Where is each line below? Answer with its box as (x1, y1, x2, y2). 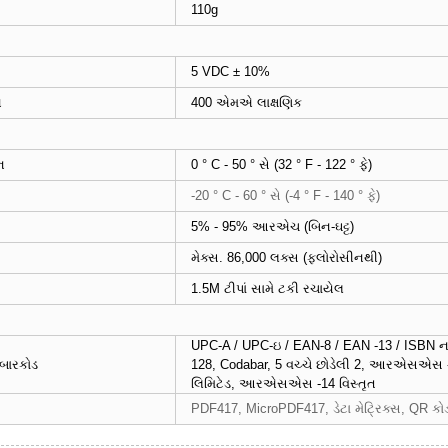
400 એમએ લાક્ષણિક (191, 95, 302, 111)
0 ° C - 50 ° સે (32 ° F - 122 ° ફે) (191, 157, 372, 173)
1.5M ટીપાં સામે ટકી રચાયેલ (191, 281, 344, 297)
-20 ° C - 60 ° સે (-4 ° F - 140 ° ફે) (191, 188, 380, 204)
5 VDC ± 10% (191, 64, 270, 80)
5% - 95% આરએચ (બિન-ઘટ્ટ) (191, 219, 354, 235)
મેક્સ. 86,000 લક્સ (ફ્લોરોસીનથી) (191, 250, 382, 266)
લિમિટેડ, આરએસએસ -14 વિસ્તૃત (191, 376, 376, 392)
